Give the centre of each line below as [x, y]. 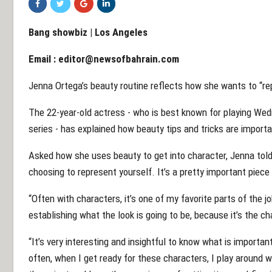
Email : [43, 59]
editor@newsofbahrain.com [119, 59]
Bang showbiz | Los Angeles [88, 32]
